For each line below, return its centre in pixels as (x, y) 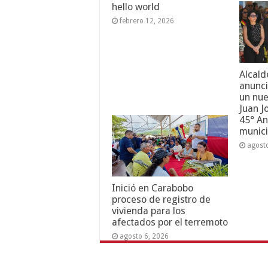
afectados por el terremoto (170, 222)
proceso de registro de (161, 199)
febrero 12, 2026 (147, 21)
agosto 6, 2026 (144, 236)
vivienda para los (149, 211)
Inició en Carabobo (153, 188)
